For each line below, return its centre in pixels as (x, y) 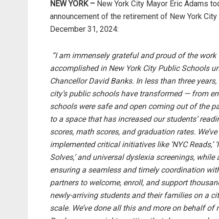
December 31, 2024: (84, 29)
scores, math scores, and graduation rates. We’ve (133, 132)
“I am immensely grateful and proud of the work (134, 56)
